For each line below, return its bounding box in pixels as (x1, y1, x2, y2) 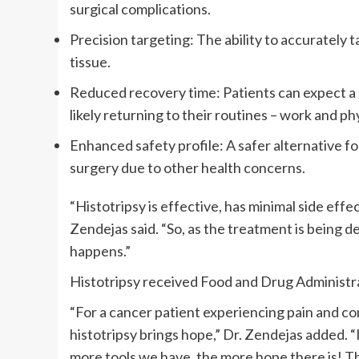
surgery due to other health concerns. (70, 159, 305, 177)
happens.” (70, 242, 131, 260)
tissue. (70, 53, 111, 71)
